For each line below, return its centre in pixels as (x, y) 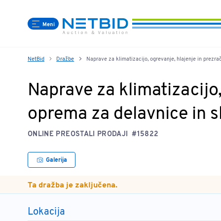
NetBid (36, 59)
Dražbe (65, 59)
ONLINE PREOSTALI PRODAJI (78, 134)
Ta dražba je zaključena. (73, 185)
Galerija (56, 160)
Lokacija (46, 212)
